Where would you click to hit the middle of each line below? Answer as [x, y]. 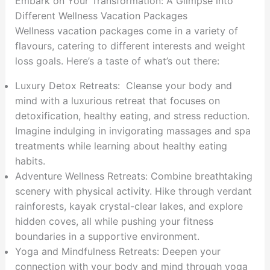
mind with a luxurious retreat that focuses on [117, 101]
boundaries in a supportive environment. [107, 237]
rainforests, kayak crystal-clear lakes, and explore [129, 206]
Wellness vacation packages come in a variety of [126, 31]
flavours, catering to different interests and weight [130, 46]
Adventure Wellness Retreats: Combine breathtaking [133, 176]
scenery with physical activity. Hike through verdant [133, 191]
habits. [30, 161]
